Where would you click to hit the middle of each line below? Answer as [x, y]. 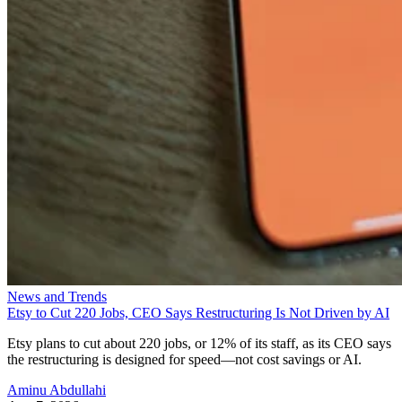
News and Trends [57, 297]
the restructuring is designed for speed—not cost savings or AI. [184, 360]
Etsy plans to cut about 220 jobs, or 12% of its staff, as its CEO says [199, 344]
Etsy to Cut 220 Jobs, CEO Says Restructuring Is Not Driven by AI [198, 313]
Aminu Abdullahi [57, 390]
